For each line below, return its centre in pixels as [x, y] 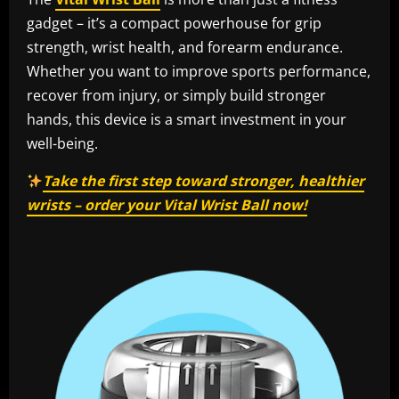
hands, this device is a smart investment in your [187, 120]
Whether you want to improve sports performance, [199, 72]
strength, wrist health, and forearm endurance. [185, 48]
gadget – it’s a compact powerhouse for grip [174, 24]
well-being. [62, 144]
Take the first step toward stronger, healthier [204, 181]
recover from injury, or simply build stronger [176, 96]
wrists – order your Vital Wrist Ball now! [167, 205]
